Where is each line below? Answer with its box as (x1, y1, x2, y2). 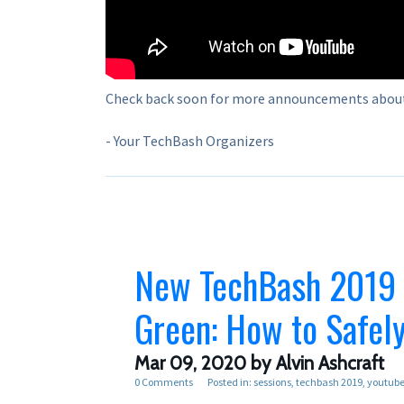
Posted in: (204, 374, 253, 389)
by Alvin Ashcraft (246, 351, 384, 374)
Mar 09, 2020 (134, 351, 246, 374)
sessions (253, 374, 291, 389)
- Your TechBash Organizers (106, 131, 274, 150)
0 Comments (134, 374, 193, 389)
